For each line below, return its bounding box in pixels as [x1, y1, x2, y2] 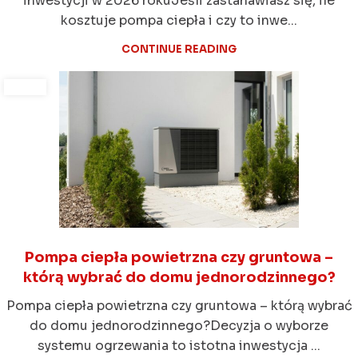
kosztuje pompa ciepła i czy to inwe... [61, 12, 297, 30]
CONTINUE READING [121, 42, 237, 57]
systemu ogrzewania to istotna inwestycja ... [38, 337, 320, 355]
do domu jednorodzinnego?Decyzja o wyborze [30, 317, 328, 335]
